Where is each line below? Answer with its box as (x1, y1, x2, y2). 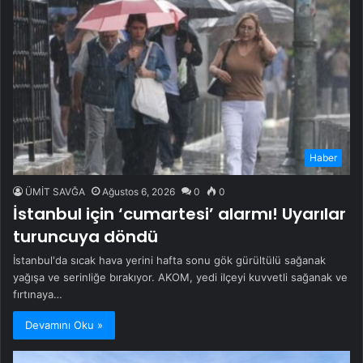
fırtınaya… (13, 288, 62, 301)
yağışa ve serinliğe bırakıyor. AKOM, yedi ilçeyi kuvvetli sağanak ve (13, 271, 348, 284)
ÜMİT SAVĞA (25, 186, 85, 199)
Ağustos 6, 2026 (102, 186, 175, 199)
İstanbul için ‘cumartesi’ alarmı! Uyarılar (13, 203, 346, 226)
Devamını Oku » (25, 318, 103, 332)
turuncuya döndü (13, 225, 158, 249)
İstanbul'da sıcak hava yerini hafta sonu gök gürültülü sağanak (13, 254, 326, 267)
